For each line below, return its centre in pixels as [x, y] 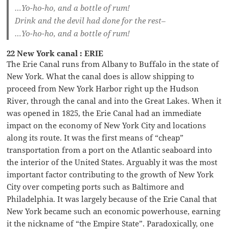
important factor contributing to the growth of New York [110, 174]
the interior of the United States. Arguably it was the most [112, 162]
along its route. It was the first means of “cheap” [95, 137]
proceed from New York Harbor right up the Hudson [103, 88]
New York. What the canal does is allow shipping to [101, 76]
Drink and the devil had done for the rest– [90, 20]
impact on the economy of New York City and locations [107, 125]
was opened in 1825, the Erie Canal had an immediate [104, 113]
